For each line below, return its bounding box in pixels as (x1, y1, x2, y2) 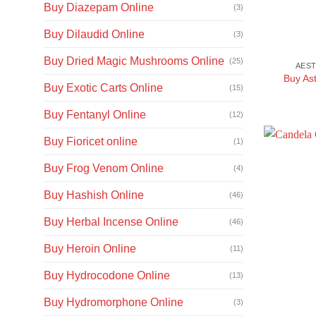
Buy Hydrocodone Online (44, 269, 170, 281)
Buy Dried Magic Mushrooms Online (44, 54, 224, 67)
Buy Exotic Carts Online (44, 81, 163, 94)
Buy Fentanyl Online (44, 108, 146, 121)
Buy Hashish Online (44, 188, 144, 201)
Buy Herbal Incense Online (44, 215, 178, 228)
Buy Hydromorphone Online (44, 296, 183, 308)
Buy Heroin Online (44, 242, 136, 255)
